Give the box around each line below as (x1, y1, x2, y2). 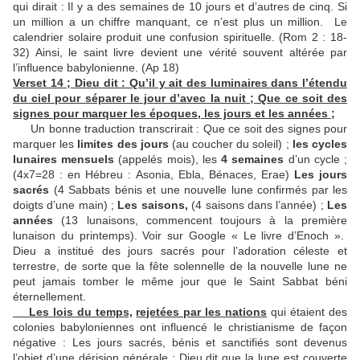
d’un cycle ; (284, 153, 348, 166)
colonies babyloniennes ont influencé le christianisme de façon (13, 321, 347, 334)
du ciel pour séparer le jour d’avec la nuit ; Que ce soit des (13, 92, 347, 105)
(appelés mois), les (114, 153, 222, 166)
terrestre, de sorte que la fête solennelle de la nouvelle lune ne (13, 260, 347, 273)
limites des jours (77, 137, 169, 151)
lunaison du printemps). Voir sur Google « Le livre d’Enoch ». (13, 229, 347, 243)
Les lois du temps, (13, 305, 133, 319)
